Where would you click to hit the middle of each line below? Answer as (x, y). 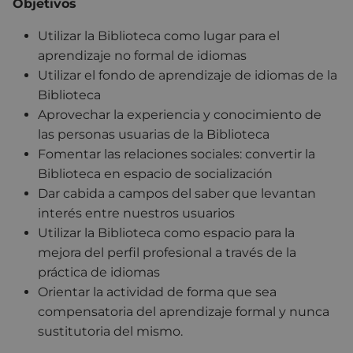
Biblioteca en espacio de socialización (155, 174)
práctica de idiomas (99, 273)
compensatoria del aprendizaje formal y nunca (184, 312)
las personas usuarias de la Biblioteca (154, 135)
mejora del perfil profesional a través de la (167, 253)
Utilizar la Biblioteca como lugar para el (159, 36)
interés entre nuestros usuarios (136, 214)
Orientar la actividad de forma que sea (157, 292)
